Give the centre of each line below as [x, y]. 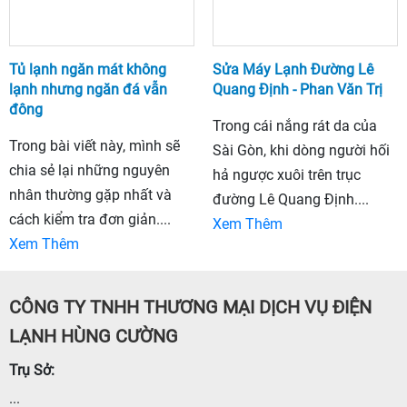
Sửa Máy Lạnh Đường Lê [293, 70]
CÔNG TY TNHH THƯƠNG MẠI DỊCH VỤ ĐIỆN [190, 308]
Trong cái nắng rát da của [295, 126]
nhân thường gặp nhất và [90, 195]
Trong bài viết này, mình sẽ [94, 146]
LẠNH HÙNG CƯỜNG [94, 337]
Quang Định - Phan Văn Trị [298, 90]
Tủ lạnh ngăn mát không [88, 70]
